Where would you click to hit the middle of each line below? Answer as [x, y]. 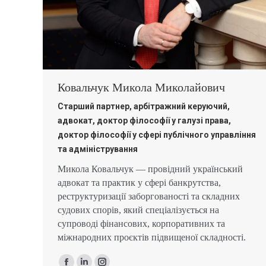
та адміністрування [98, 149]
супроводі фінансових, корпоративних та [141, 224]
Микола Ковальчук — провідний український [150, 169]
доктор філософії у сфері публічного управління [157, 135]
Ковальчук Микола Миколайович [141, 88]
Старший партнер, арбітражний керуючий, [144, 107]
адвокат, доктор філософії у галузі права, [144, 121]
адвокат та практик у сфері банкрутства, [139, 183]
